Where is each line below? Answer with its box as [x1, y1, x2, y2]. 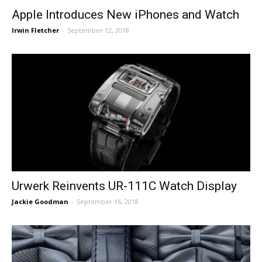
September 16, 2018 [77, 197, 139, 206]
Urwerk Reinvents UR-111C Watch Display [12, 179, 237, 194]
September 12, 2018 [67, 25, 129, 35]
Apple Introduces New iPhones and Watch [12, 7, 239, 22]
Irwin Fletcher [12, 25, 59, 35]
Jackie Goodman [12, 197, 68, 206]
